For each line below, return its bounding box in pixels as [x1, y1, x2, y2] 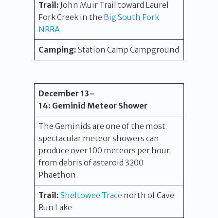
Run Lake [38, 202, 72, 212]
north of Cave [122, 190, 174, 200]
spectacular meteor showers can [38, 133, 159, 143]
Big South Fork [104, 12, 159, 22]
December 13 [38, 89, 89, 98]
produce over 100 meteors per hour [38, 145, 170, 155]
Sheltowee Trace [60, 190, 122, 200]
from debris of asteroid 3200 [38, 158, 144, 167]
